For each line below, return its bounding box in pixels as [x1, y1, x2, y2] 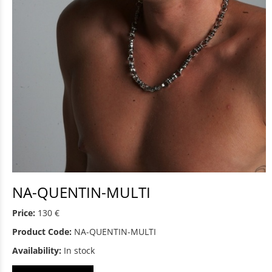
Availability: [12, 245, 61, 257]
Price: [12, 207, 35, 219]
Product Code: [12, 226, 72, 238]
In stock [64, 245, 95, 257]
